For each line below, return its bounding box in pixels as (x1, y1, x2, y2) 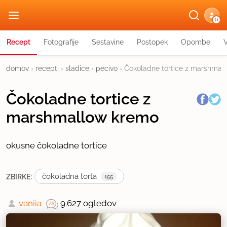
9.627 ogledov (60, 198, 117, 208)
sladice (65, 64, 89, 72)
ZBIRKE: (6, 172, 32, 181)
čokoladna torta (42, 172, 97, 181)
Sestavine (92, 38, 124, 46)
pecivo (96, 64, 118, 72)
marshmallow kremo (6, 108, 159, 126)
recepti (35, 64, 59, 72)
